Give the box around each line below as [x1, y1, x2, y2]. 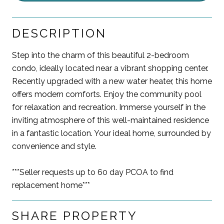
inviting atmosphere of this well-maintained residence [12, 115, 209, 125]
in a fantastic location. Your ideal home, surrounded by [12, 128, 211, 138]
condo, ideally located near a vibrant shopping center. [12, 63, 208, 73]
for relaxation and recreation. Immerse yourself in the [12, 102, 205, 112]
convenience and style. [12, 141, 96, 151]
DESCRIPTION [12, 25, 106, 40]
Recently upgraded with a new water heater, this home [12, 76, 212, 86]
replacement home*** [12, 180, 90, 190]
